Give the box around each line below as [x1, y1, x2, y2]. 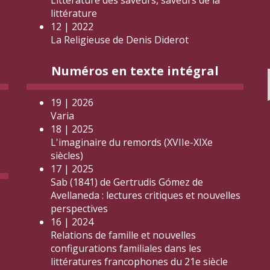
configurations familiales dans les [51, 242, 201, 255]
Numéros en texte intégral [51, 63, 219, 79]
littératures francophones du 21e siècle [51, 255, 228, 268]
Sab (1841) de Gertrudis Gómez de [51, 175, 203, 189]
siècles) [51, 149, 83, 162]
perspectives [51, 202, 108, 215]
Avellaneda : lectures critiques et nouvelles [51, 189, 240, 202]
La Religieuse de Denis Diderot [51, 33, 189, 46]
